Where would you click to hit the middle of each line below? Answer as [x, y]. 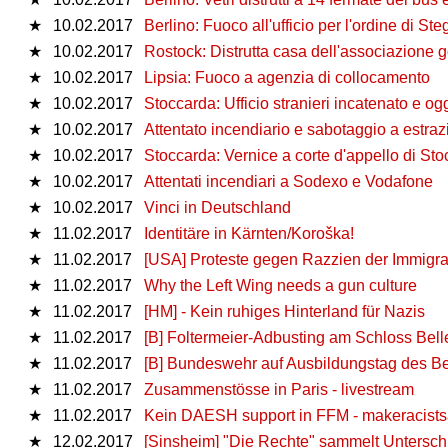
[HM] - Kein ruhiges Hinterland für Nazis [284, 311]
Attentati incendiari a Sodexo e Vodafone [288, 181]
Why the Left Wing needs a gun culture [280, 285]
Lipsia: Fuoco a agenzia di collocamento [287, 77]
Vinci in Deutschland [217, 207]
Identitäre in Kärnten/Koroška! [249, 233]
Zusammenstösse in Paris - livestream [279, 389]
